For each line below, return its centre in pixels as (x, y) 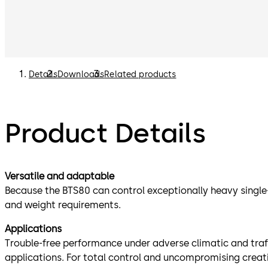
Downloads (81, 75)
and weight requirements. (63, 205)
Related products (140, 75)
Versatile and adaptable (60, 176)
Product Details (105, 133)
